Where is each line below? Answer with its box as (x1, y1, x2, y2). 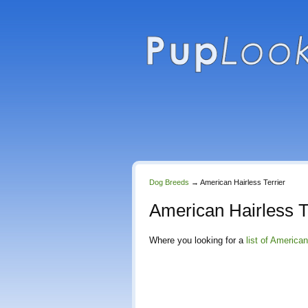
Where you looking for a (149, 235, 246, 245)
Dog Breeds (149, 178, 189, 186)
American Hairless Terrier (200, 178, 285, 186)
